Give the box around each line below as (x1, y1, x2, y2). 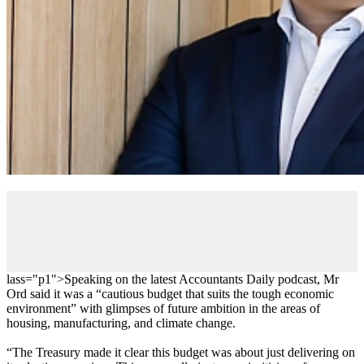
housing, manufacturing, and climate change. (6, 315, 236, 330)
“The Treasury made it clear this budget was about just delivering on (6, 344, 355, 359)
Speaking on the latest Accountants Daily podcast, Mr (64, 271, 339, 286)
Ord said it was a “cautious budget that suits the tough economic (6, 286, 334, 301)
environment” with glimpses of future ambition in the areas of (6, 301, 320, 315)
